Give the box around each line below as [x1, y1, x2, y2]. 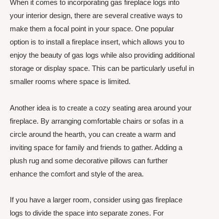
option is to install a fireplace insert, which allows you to [10, 38, 184, 46]
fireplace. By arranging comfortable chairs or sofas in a [10, 116, 183, 125]
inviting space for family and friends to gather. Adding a [10, 143, 182, 152]
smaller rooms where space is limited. [10, 77, 131, 86]
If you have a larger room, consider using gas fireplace [10, 195, 182, 204]
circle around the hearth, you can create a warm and [10, 130, 175, 138]
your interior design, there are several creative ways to [10, 11, 182, 20]
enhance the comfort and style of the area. [10, 169, 144, 178]
